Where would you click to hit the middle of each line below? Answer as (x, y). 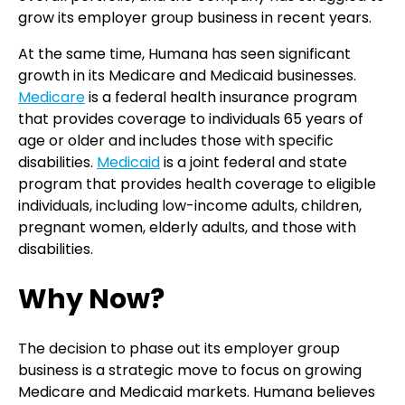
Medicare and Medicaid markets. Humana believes (197, 391)
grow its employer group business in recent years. (195, 17)
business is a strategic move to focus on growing (190, 370)
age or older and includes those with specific (176, 140)
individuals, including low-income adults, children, (190, 205)
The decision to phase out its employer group (179, 348)
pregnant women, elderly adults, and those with (187, 227)
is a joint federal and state (254, 162)
